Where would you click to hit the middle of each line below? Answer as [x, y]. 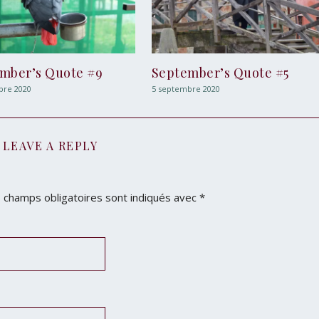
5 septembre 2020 [185, 89]
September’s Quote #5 [220, 73]
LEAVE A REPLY [50, 146]
